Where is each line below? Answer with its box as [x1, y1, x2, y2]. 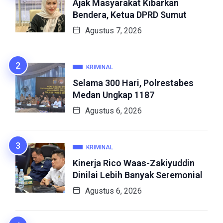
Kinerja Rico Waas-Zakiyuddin [73, 158, 195, 169]
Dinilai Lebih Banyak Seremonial [73, 170, 203, 181]
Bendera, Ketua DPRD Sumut [73, 9, 187, 20]
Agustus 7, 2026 [83, 26, 142, 36]
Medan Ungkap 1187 [73, 90, 154, 101]
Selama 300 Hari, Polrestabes [73, 78, 194, 89]
